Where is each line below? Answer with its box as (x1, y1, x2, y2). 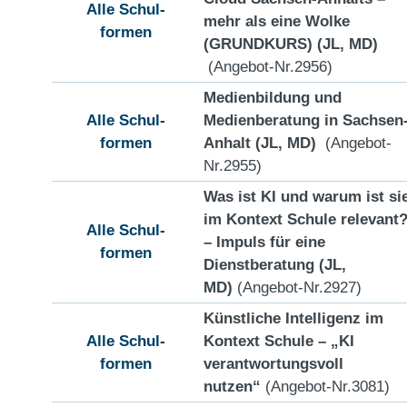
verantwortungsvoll (203, 353, 343, 372)
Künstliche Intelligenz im (203, 308, 383, 327)
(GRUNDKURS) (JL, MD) (203, 34, 378, 53)
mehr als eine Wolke (203, 11, 350, 30)
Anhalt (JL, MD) (203, 133, 321, 152)
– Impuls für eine (203, 232, 325, 251)
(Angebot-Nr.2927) (233, 277, 362, 296)
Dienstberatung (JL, (203, 254, 346, 273)
